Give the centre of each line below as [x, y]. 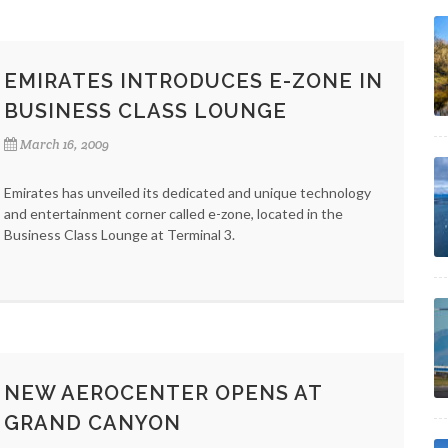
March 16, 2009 [64, 144]
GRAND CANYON [92, 423]
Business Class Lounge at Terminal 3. [119, 234]
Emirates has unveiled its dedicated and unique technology [187, 192]
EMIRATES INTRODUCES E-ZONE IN [193, 81]
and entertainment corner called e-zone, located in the [173, 213]
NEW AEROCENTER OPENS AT [163, 393]
